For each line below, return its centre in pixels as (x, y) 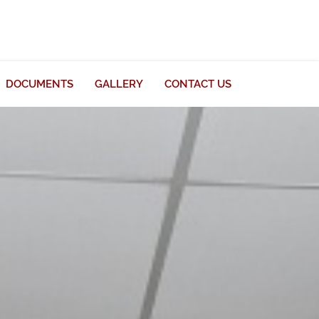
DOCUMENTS (40, 84)
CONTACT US (198, 84)
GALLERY (119, 84)
